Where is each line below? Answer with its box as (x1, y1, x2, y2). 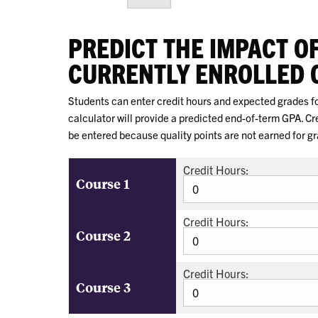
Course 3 (76, 278, 131, 296)
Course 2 (76, 226, 131, 244)
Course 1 (76, 174, 130, 192)
